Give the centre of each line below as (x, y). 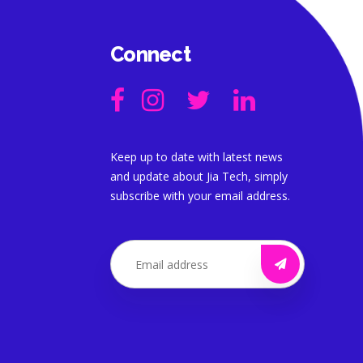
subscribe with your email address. (200, 196)
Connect (150, 54)
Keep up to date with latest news (196, 157)
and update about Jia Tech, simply (199, 176)
